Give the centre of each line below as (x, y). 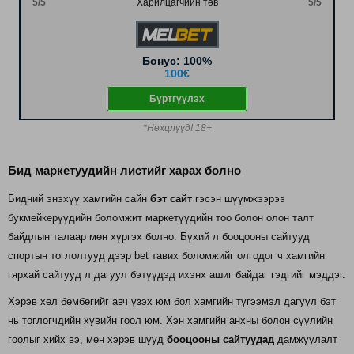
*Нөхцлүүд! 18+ (177, 128)
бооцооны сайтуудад (220, 339)
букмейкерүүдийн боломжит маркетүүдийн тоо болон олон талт (161, 217)
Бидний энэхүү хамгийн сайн (79, 198)
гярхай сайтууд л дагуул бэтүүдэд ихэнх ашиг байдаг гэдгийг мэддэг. (177, 274)
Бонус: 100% (177, 60)
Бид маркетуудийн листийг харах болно (124, 170)
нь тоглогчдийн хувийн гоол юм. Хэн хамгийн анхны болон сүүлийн (170, 320)
